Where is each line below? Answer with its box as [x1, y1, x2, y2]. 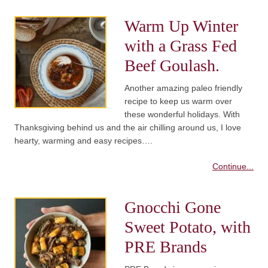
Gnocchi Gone [124, 198, 221, 217]
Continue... [212, 162, 254, 172]
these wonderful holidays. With [124, 109, 240, 120]
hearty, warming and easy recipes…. [14, 136, 153, 146]
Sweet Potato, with [124, 218, 251, 237]
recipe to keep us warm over [124, 96, 232, 106]
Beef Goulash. [124, 56, 220, 75]
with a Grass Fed [124, 36, 237, 56]
